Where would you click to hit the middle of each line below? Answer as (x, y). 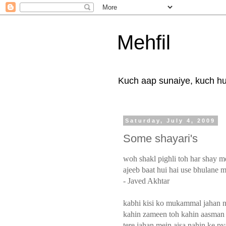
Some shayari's (160, 138)
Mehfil (144, 42)
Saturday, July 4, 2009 (171, 121)
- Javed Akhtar (146, 181)
